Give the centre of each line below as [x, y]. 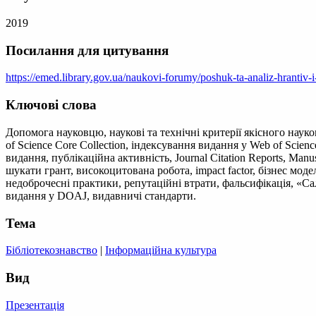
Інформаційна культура [161, 250]
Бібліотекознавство [51, 250]
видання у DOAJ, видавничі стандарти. [101, 195]
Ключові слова [51, 105]
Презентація [35, 305]
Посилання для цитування [87, 50]
